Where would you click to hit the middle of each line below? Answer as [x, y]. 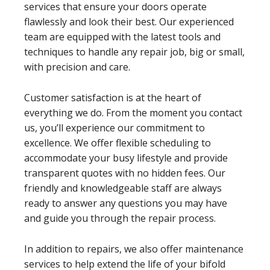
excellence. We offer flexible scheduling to [118, 143]
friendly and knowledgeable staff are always [123, 188]
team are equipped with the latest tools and [122, 36]
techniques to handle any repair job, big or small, [134, 52]
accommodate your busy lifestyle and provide [126, 158]
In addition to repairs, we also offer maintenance [134, 249]
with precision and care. [77, 67]
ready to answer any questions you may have [126, 203]
